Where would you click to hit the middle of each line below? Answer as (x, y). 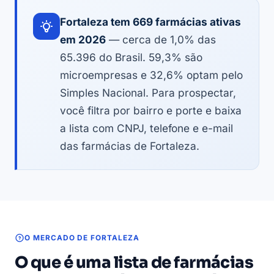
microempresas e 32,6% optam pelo (151, 75)
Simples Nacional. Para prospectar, (148, 93)
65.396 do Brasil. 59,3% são (131, 57)
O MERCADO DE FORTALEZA (82, 238)
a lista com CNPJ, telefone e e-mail (146, 128)
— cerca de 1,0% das (161, 40)
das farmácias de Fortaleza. (130, 146)
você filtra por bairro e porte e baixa (151, 111)
